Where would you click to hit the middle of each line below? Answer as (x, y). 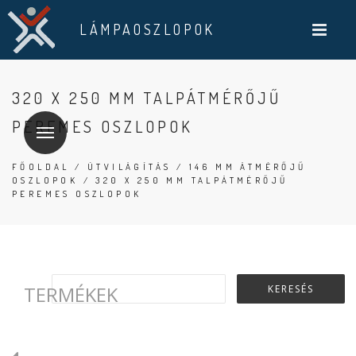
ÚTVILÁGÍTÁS (130, 167)
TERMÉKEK (71, 294)
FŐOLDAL (41, 167)
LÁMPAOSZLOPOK (147, 29)
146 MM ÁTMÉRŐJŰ (248, 167)
